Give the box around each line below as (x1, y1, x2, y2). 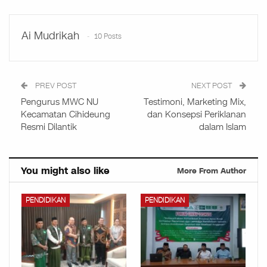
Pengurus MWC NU (21, 95, 98, 108)
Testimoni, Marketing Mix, (144, 95, 246, 108)
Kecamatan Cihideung (21, 108, 110, 120)
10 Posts (94, 31, 122, 41)
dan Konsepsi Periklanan (147, 108, 246, 120)
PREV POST (33, 80, 76, 91)
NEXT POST (191, 80, 234, 91)
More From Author (177, 164, 246, 176)
